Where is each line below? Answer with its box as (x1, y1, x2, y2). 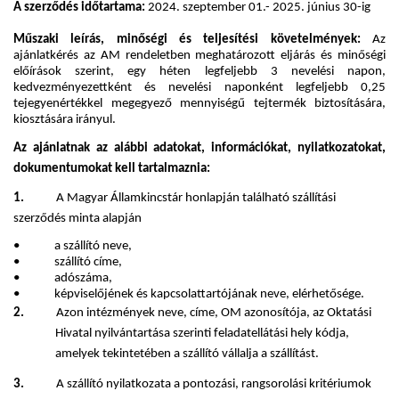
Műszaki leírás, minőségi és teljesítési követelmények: (13, 33, 372, 47)
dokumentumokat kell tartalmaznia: (13, 161, 210, 175)
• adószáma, (13, 272, 112, 286)
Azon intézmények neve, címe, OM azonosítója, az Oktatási (24, 306, 371, 321)
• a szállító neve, (13, 240, 132, 254)
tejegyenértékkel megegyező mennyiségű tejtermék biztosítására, (13, 97, 386, 111)
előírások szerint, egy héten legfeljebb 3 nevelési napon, (13, 65, 386, 79)
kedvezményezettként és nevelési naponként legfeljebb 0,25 (13, 81, 386, 95)
